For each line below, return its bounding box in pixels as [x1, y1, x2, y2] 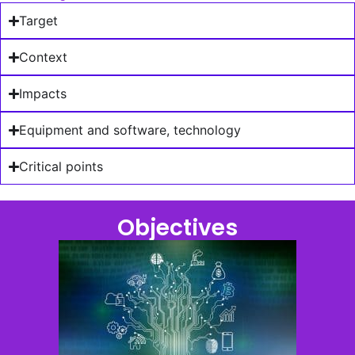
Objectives [117, 212, 238, 244]
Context [19, 49, 68, 66]
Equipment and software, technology [19, 122, 242, 139]
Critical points [19, 158, 104, 175]
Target [19, 13, 59, 29]
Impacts [19, 86, 67, 102]
